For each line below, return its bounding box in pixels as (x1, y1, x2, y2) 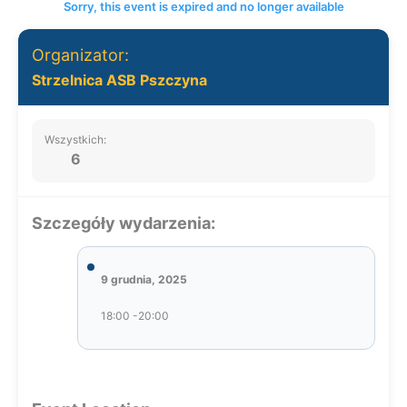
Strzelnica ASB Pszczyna (32, 71, 207, 89)
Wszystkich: (45, 133, 106, 146)
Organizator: (32, 45, 129, 65)
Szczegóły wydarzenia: (32, 213, 215, 233)
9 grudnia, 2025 (101, 273, 187, 286)
